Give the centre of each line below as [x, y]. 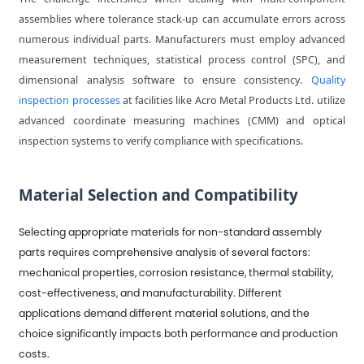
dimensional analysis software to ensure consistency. [165, 80]
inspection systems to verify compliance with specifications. [161, 141]
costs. [35, 353]
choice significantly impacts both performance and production [179, 333]
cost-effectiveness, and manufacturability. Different [151, 292]
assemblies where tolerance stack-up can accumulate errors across [182, 19]
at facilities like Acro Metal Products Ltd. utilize [232, 100]
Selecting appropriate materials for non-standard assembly [171, 232]
